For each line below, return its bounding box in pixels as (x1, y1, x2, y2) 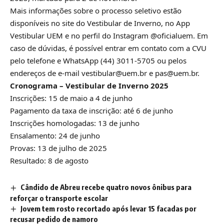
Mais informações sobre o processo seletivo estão (10, 5, 181, 15)
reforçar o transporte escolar (10, 193, 108, 202)
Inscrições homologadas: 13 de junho (10, 117, 139, 128)
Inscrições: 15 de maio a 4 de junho (10, 92, 132, 103)
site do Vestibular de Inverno (62, 17, 161, 28)
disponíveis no (10, 17, 62, 28)
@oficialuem (150, 30, 193, 40)
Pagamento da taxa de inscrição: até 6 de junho (10, 105, 173, 115)
